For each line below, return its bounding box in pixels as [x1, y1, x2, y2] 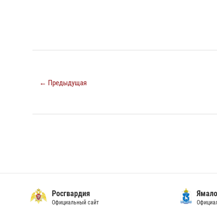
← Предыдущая [39, 78, 87, 88]
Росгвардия [51, 189, 90, 199]
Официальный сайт [51, 199, 99, 206]
